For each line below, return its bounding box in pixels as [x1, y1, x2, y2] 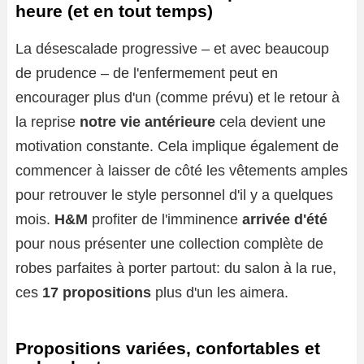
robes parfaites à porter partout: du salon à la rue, [15, 260, 336, 277]
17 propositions [42, 284, 151, 301]
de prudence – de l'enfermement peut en [15, 65, 278, 82]
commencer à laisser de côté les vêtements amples [15, 162, 348, 180]
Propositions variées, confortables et [15, 339, 320, 358]
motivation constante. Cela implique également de [15, 138, 339, 155]
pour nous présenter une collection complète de [15, 236, 323, 253]
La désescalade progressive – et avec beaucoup [15, 41, 329, 58]
